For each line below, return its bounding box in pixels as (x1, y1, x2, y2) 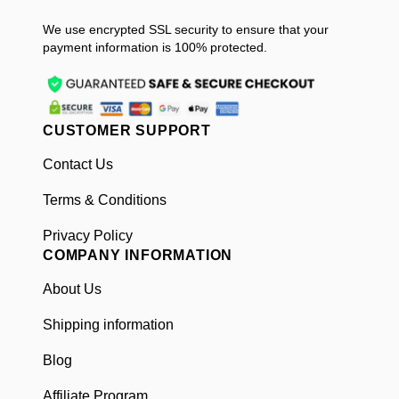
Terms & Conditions (43, 192, 167, 208)
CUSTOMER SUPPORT (43, 123, 211, 139)
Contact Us (43, 157, 113, 173)
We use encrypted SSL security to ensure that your (43, 21, 329, 37)
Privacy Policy (43, 228, 133, 244)
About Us (43, 281, 102, 297)
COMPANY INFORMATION (43, 248, 233, 264)
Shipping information (43, 317, 174, 333)
